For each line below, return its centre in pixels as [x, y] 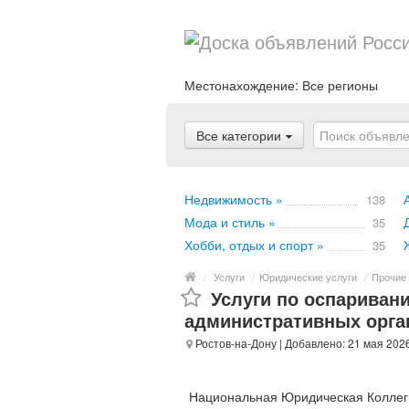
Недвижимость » [234, 199]
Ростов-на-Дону [235, 343]
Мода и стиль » [230, 222]
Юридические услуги [308, 277]
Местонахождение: [243, 85]
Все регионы [340, 85]
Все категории [239, 135]
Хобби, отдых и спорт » [254, 245]
